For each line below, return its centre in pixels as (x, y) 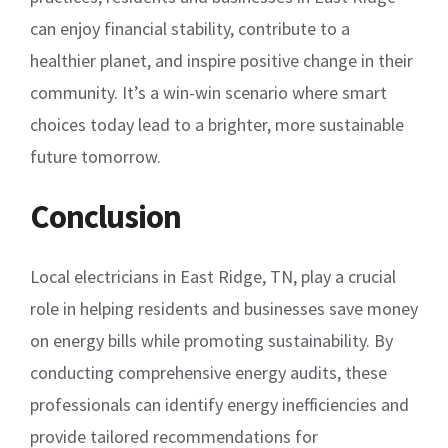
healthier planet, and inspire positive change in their (221, 60)
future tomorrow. (95, 156)
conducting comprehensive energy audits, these (208, 372)
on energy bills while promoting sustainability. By (211, 340)
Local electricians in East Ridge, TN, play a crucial (213, 276)
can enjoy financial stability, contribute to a (190, 28)
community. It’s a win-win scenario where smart (208, 92)
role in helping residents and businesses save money (224, 308)
